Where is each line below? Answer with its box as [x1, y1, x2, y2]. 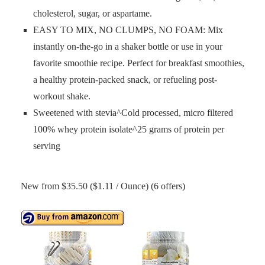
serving [33, 141, 60, 151]
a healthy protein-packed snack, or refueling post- [33, 75, 217, 85]
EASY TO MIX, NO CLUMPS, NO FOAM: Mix [33, 25, 223, 35]
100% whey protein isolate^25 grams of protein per [33, 124, 224, 134]
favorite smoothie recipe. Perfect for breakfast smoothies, [33, 58, 244, 68]
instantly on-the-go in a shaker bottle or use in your [33, 41, 222, 51]
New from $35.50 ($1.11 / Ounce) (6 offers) [21, 181, 185, 191]
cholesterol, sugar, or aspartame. [33, 8, 152, 18]
